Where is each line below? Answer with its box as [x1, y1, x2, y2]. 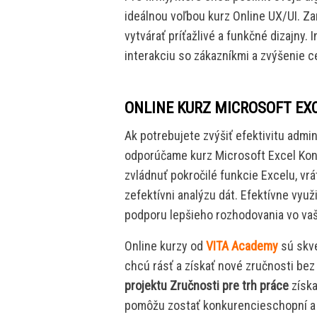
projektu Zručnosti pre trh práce [125, 277, 289, 293]
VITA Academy [206, 238, 278, 253]
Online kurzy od [125, 238, 206, 253]
